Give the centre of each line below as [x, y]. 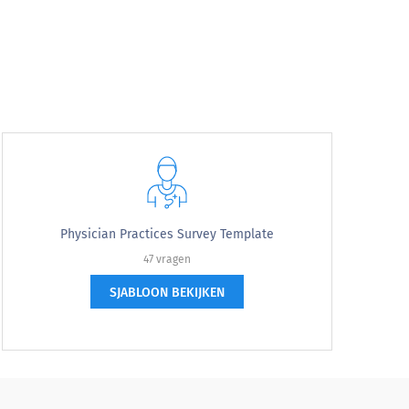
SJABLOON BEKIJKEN [167, 293]
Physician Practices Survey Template [167, 234]
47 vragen [167, 259]
